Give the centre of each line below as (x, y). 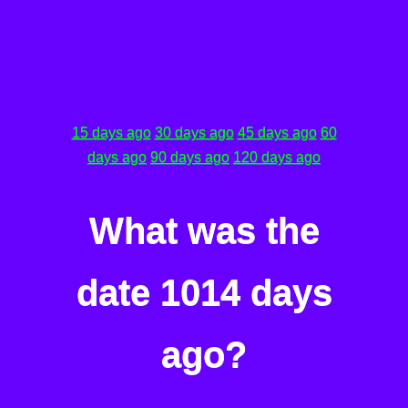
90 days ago (190, 157)
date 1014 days (204, 293)
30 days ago (194, 133)
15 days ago (111, 133)
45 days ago (277, 133)
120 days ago (277, 157)
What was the (204, 231)
